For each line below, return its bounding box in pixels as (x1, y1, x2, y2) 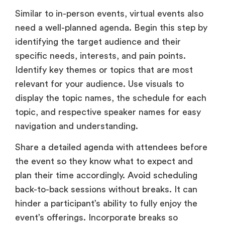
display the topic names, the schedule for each (15, 93, 206, 102)
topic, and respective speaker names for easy (15, 107, 201, 117)
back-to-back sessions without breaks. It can (15, 185, 197, 194)
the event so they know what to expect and (15, 157, 193, 166)
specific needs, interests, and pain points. (15, 51, 186, 60)
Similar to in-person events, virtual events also (15, 9, 203, 18)
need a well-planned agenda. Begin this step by (15, 23, 207, 32)
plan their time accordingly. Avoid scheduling (15, 171, 197, 180)
